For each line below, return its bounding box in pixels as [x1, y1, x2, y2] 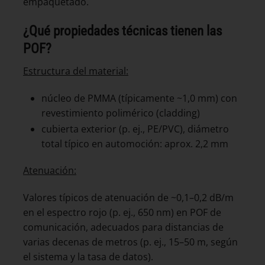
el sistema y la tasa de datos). [23, 250, 153, 264]
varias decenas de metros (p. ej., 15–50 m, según [23, 235, 238, 249]
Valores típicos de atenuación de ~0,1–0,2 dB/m [23, 191, 234, 205]
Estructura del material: [23, 64, 128, 78]
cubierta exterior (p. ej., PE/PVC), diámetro [41, 122, 229, 135]
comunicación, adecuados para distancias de [23, 221, 224, 234]
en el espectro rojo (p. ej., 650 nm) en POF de [23, 206, 221, 219]
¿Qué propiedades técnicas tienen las [23, 22, 222, 39]
